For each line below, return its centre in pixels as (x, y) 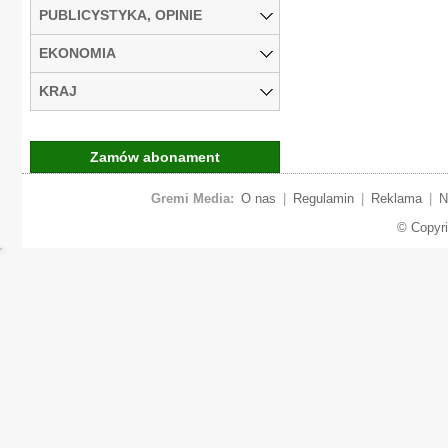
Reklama (396, 198)
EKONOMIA (77, 52)
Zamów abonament (155, 156)
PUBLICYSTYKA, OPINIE (120, 14)
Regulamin (323, 198)
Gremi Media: (192, 198)
